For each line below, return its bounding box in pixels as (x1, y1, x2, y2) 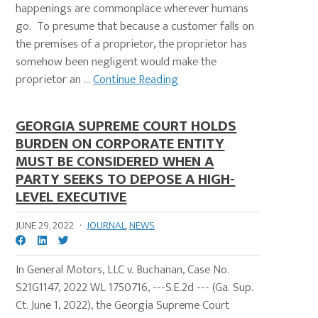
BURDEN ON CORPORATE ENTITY (16, 131, 225, 157)
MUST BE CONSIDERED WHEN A (16, 149, 214, 175)
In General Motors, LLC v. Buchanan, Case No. (16, 260, 230, 280)
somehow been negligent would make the (16, 52, 217, 72)
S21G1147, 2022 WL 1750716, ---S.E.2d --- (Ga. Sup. (16, 278, 254, 298)
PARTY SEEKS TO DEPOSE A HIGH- (16, 167, 236, 192)
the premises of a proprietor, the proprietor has (16, 34, 248, 55)
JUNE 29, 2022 (16, 216, 75, 235)
